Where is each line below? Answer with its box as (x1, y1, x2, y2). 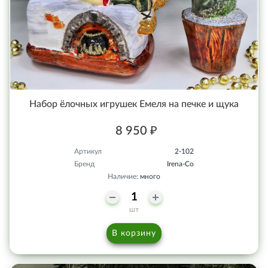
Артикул (74, 148, 102, 155)
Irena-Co (167, 160, 194, 167)
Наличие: (108, 173, 140, 180)
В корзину (112, 229, 156, 237)
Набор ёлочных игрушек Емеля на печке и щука (29, 99, 239, 109)
